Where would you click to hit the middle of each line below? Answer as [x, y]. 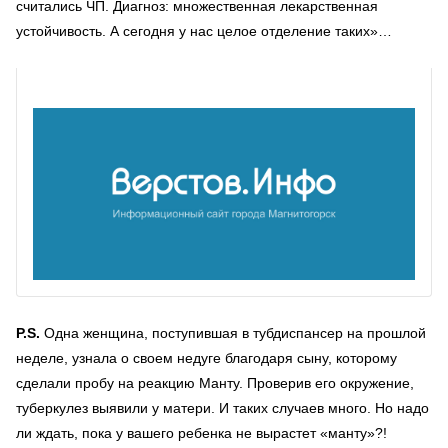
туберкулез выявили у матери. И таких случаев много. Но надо [222, 408]
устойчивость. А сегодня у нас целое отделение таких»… [204, 31]
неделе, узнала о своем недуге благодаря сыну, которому [206, 358]
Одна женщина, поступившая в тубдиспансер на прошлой [233, 333]
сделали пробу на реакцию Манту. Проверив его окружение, [215, 383]
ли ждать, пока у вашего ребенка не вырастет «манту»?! [201, 433]
